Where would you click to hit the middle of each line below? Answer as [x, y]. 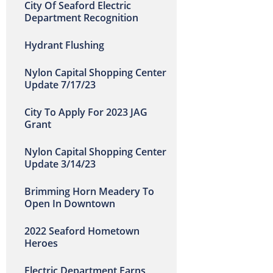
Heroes [41, 243]
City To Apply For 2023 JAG [86, 112]
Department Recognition [81, 18]
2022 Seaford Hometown [82, 231]
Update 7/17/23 [60, 85]
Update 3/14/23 [60, 164]
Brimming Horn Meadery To [89, 191]
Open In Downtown [70, 204]
